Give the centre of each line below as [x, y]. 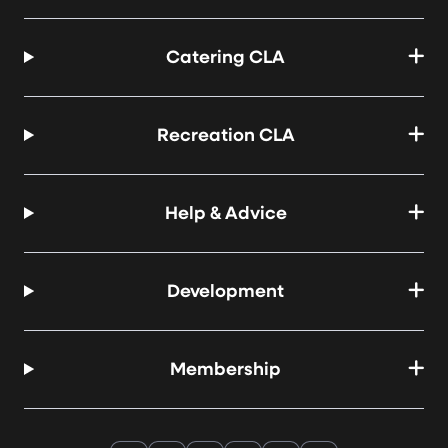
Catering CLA [226, 58]
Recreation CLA [225, 136]
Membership [226, 370]
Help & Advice [225, 214]
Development [226, 292]
